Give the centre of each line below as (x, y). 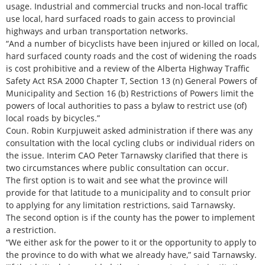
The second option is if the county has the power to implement (130, 218)
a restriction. (31, 230)
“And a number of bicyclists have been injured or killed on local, (132, 44)
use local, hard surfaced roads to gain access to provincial (121, 19)
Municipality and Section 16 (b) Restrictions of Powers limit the (130, 93)
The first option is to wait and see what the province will (117, 180)
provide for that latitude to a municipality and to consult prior (128, 193)
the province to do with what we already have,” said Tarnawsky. (131, 255)
